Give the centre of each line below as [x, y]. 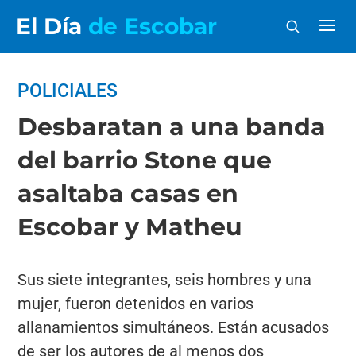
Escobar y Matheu [130, 227]
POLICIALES [68, 91]
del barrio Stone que [145, 160]
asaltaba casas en [128, 193]
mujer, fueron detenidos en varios [136, 304]
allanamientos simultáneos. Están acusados [174, 327]
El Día [52, 26]
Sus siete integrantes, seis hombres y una [165, 280]
